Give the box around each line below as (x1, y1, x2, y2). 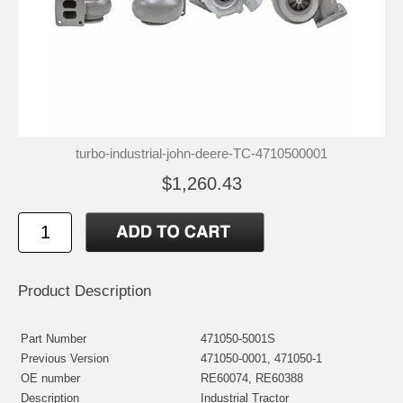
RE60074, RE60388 (201, 371, 303, 385)
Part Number (21, 331, 86, 345)
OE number (21, 371, 80, 385)
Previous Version (21, 351, 109, 365)
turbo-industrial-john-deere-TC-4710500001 (76, 145, 327, 161)
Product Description (18, 282, 151, 300)
